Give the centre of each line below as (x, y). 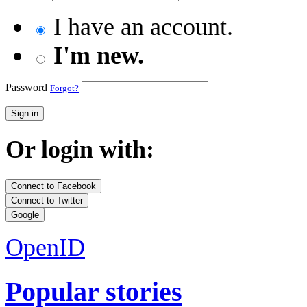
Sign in (25, 114)
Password (28, 88)
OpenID (45, 247)
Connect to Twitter (47, 200)
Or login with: (80, 150)
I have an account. (140, 27)
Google (25, 214)
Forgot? (64, 88)
